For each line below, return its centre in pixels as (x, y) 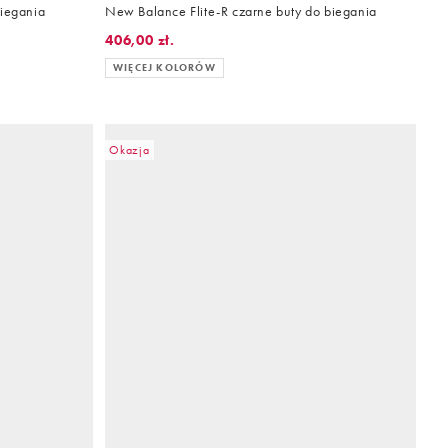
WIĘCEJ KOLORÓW (164, 68)
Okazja (129, 150)
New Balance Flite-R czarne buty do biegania (241, 11)
